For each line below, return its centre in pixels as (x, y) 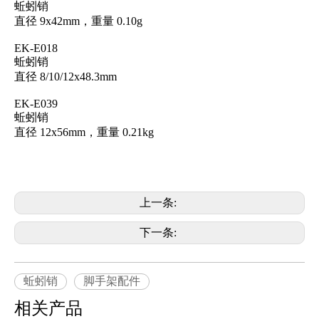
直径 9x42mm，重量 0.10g (78, 21)
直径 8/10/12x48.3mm (66, 76)
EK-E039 (36, 103)
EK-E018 (36, 48)
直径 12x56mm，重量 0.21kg (84, 132)
